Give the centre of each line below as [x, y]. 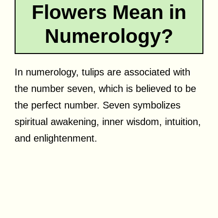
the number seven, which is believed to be [105, 88]
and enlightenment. [56, 138]
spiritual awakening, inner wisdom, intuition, [108, 121]
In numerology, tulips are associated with [102, 72]
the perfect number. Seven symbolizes [98, 105]
